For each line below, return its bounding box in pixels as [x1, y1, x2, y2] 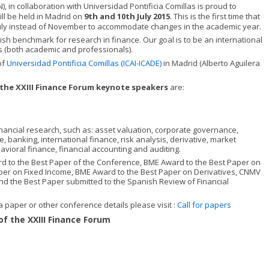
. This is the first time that [170, 11, 260, 22]
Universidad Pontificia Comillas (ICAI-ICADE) [7, 58, 163, 68]
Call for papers [177, 199, 231, 210]
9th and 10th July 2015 [84, 11, 170, 22]
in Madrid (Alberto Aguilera [163, 58, 260, 68]
